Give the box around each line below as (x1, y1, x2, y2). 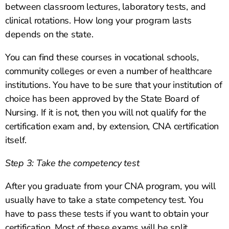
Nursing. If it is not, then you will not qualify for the (5, 106, 207, 119)
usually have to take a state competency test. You (5, 194, 203, 207)
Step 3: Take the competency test (5, 157, 140, 170)
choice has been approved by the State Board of (5, 93, 199, 105)
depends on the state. (5, 28, 94, 41)
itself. (5, 134, 27, 147)
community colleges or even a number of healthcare (5, 65, 212, 78)
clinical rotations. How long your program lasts (5, 14, 192, 27)
